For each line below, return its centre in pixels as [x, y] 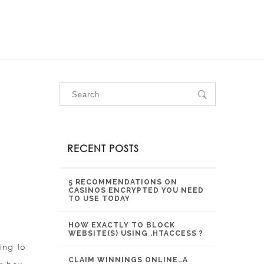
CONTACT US [210, 24]
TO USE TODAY [99, 199]
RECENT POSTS [103, 148]
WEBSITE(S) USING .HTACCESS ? [136, 233]
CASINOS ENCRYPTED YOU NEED [136, 190]
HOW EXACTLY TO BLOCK [122, 225]
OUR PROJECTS [121, 24]
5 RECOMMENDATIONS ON [123, 182]
